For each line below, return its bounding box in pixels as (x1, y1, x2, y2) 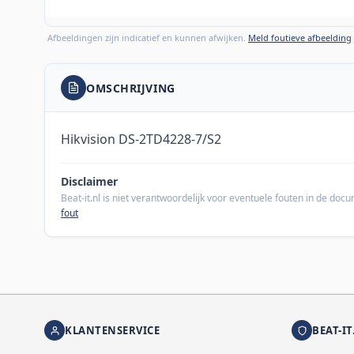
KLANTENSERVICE (65, 322, 160, 337)
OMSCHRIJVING (86, 80, 175, 96)
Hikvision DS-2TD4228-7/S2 (61, 130, 221, 149)
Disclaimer (61, 174, 118, 190)
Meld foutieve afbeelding (248, 32, 352, 44)
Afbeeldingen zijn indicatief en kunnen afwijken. (47, 32, 248, 44)
